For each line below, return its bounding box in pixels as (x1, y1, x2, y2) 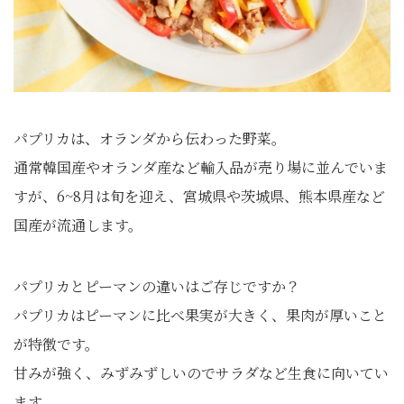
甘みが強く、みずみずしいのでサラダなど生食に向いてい (14, 362, 389, 383)
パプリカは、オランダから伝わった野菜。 (14, 127, 286, 149)
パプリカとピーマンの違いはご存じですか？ (14, 275, 300, 297)
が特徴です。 (14, 333, 99, 354)
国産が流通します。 (14, 214, 142, 235)
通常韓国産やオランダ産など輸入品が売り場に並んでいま (14, 156, 388, 178)
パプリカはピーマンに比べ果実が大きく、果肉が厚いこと (14, 304, 387, 326)
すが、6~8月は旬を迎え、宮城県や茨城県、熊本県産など (14, 185, 385, 207)
